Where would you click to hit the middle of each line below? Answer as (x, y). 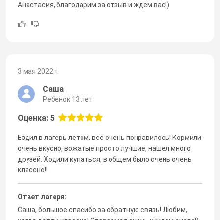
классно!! (33, 170)
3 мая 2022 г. (38, 71)
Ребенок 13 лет (68, 99)
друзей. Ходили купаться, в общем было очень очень (105, 159)
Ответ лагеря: (42, 197)
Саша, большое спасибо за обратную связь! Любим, (102, 209)
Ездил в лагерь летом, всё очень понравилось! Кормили (110, 137)
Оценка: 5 (36, 118)
